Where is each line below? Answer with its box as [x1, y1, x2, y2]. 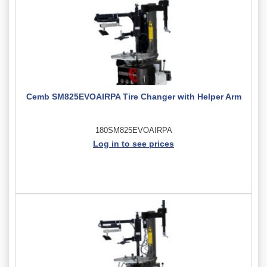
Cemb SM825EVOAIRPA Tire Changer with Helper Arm [26, 91, 241, 101]
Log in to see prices [93, 138, 174, 148]
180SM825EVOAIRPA [95, 125, 172, 135]
